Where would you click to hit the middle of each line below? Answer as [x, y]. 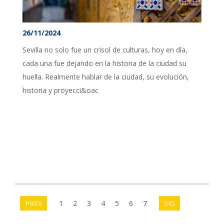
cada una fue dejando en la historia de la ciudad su [104, 63]
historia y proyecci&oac [60, 90]
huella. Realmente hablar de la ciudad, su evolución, [106, 76]
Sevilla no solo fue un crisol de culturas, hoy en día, [105, 49]
